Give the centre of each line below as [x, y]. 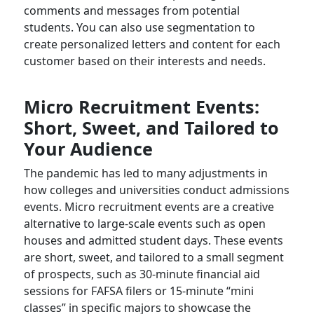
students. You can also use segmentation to [139, 27]
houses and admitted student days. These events [153, 240]
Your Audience [88, 148]
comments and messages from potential [131, 10]
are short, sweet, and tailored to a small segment [153, 257]
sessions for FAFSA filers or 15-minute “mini [138, 291]
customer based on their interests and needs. [144, 61]
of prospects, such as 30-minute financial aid [142, 274]
